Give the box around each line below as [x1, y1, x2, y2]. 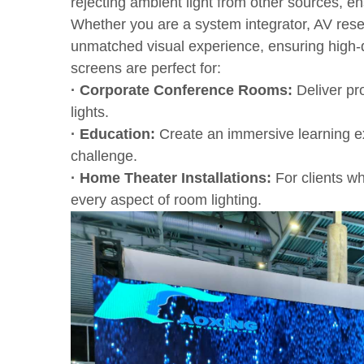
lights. [71, 103, 109, 120]
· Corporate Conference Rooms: [71, 81, 292, 98]
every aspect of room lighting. [71, 191, 262, 208]
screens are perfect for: [71, 59, 221, 76]
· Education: [71, 125, 155, 142]
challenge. [71, 147, 137, 164]
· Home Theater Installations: [71, 169, 271, 186]
